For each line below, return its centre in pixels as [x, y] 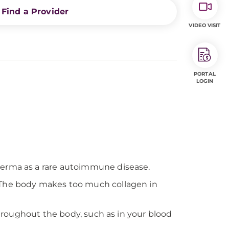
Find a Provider [35, 12]
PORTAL [205, 74]
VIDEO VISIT [205, 25]
